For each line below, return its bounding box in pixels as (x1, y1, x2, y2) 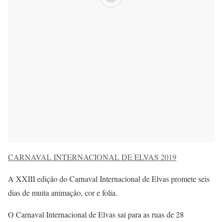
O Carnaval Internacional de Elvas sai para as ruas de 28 (8, 209, 184, 220)
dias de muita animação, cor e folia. (8, 187, 117, 198)
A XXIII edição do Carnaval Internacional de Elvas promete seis (8, 173, 210, 184)
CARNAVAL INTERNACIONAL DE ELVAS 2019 (8, 152, 176, 163)
